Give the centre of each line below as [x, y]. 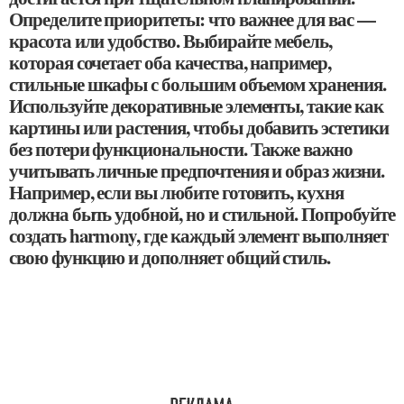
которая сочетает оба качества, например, [170, 62]
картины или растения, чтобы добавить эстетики [199, 127]
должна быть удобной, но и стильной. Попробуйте [202, 214]
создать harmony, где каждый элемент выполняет [198, 235]
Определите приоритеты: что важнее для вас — [192, 19]
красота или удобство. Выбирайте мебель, [171, 41]
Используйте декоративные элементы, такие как [196, 106]
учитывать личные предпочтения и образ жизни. [197, 170]
